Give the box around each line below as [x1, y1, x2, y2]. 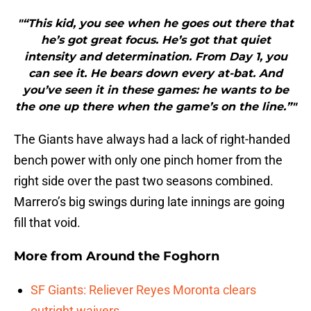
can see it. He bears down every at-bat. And [28, 67, 283, 81]
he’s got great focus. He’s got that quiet [40, 33, 271, 47]
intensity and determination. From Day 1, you [24, 50, 287, 64]
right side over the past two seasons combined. [14, 174, 274, 189]
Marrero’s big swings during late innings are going [14, 194, 285, 210]
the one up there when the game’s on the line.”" [15, 100, 296, 114]
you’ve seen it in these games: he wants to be [22, 83, 289, 97]
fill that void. [14, 215, 81, 230]
